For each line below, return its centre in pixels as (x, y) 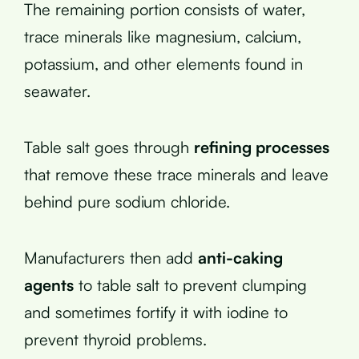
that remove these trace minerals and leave (176, 174)
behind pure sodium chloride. (127, 201)
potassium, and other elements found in (163, 63)
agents (49, 284)
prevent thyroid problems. (115, 339)
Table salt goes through (109, 147)
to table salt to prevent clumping (190, 284)
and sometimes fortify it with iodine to (156, 312)
